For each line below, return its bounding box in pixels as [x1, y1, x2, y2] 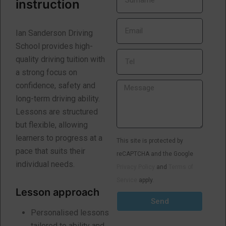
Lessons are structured [16, 107, 98, 117]
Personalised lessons [31, 208, 109, 217]
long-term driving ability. [16, 94, 100, 103]
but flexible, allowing [16, 120, 88, 130]
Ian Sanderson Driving [16, 28, 93, 38]
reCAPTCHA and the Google [117, 150, 194, 157]
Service [117, 177, 138, 184]
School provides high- [16, 41, 93, 51]
